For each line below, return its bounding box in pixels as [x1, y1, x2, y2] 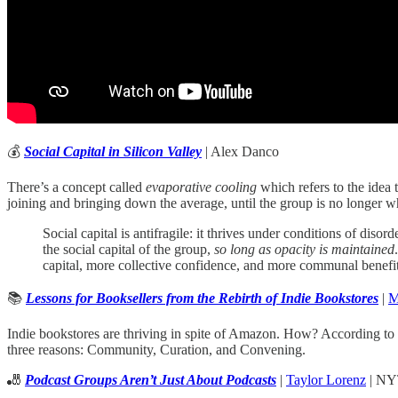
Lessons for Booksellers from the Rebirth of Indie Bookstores [26, 291, 378, 306]
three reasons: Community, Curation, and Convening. [7, 342, 306, 358]
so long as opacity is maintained [214, 242, 394, 258]
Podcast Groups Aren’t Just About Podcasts [25, 372, 276, 388]
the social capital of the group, [43, 242, 214, 258]
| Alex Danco [202, 144, 279, 160]
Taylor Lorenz [286, 372, 366, 388]
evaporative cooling [146, 179, 257, 195]
